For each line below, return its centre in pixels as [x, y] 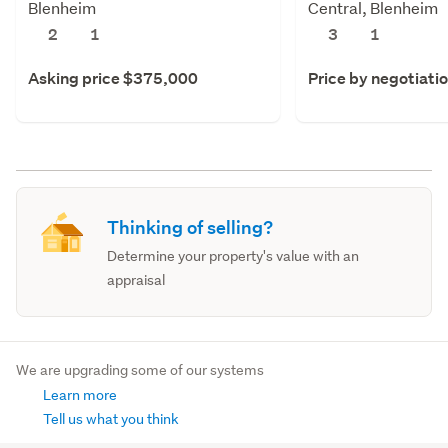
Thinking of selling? [190, 227]
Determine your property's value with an [233, 255]
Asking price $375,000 [113, 78]
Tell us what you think [109, 418]
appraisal [136, 279]
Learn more [78, 394]
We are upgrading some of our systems [140, 369]
